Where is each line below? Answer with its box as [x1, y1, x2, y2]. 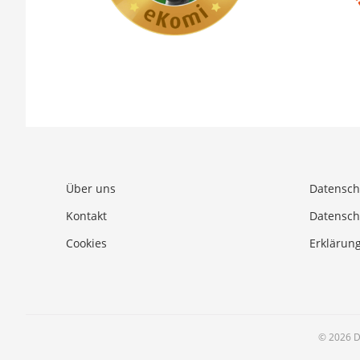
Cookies [66, 235, 107, 251]
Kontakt [66, 207, 107, 223]
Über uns [66, 180, 116, 196]
